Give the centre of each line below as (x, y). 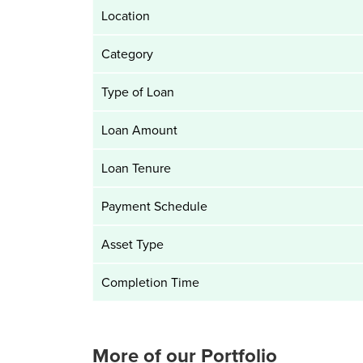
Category (127, 53)
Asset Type (132, 244)
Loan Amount (139, 130)
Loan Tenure (136, 168)
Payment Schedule (154, 206)
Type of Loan (137, 92)
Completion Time (150, 282)
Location (125, 15)
